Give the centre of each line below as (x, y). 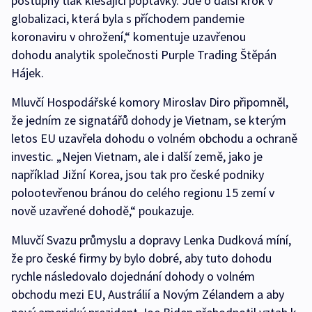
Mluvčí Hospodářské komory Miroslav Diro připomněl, (150, 102)
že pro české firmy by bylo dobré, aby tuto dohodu (141, 258)
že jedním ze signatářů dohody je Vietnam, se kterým (149, 120)
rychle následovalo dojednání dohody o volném (133, 276)
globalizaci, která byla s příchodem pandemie (128, 19)
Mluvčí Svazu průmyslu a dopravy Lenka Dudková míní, (151, 240)
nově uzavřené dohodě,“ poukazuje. (103, 211)
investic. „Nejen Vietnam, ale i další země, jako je (137, 157)
